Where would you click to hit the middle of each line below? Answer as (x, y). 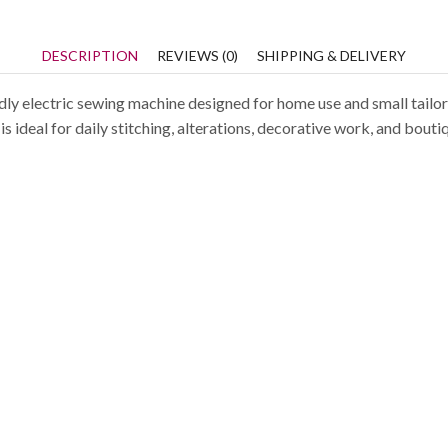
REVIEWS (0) (197, 55)
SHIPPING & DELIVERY (331, 55)
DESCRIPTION (90, 55)
